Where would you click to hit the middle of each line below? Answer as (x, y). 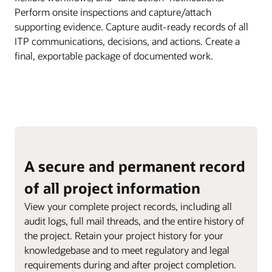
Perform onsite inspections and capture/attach (113, 12)
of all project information (112, 188)
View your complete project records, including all (128, 206)
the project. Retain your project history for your (124, 235)
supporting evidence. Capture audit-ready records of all (131, 26)
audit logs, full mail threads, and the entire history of (134, 220)
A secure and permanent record (135, 166)
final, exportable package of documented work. (114, 55)
